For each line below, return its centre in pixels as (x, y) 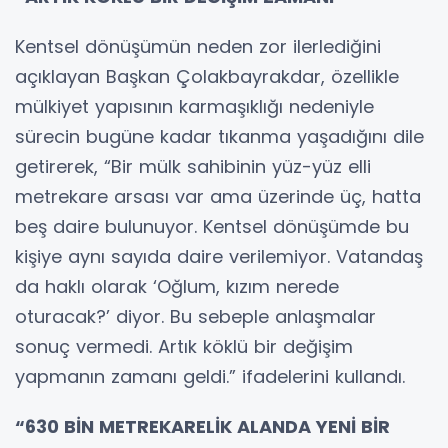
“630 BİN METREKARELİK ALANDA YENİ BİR (202, 427)
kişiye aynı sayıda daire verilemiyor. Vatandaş (219, 257)
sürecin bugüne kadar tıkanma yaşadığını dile (219, 137)
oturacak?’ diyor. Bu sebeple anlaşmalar (195, 317)
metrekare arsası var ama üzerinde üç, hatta (218, 197)
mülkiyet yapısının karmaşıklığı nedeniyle (194, 107)
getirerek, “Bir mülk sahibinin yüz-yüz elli (193, 167)
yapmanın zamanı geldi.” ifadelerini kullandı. (210, 377)
